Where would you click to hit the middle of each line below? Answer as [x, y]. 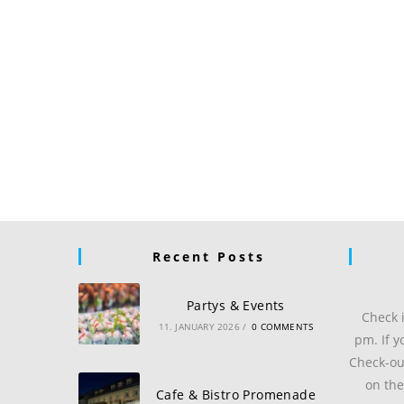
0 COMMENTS [283, 326]
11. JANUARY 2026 [199, 326]
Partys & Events [235, 305]
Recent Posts [208, 256]
